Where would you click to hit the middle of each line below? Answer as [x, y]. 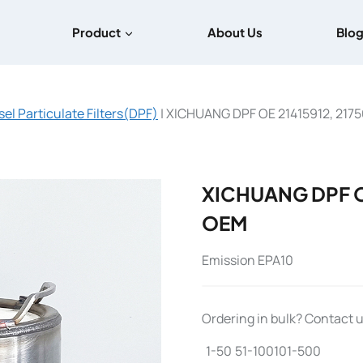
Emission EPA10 [248, 260]
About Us [235, 32]
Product [97, 32]
